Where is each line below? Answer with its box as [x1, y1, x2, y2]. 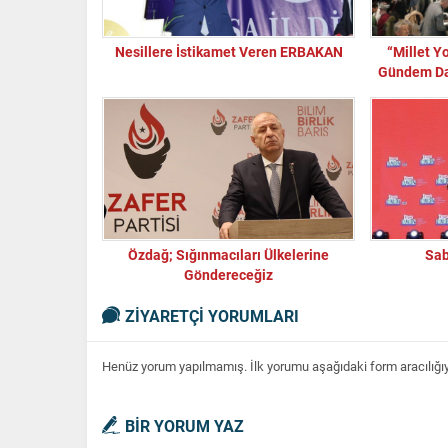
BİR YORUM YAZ [125, 414, 244, 436]
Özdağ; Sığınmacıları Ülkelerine [128, 244, 329, 264]
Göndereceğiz [184, 264, 273, 284]
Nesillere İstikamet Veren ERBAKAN [114, 41, 343, 61]
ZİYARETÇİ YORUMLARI [125, 304, 299, 326]
